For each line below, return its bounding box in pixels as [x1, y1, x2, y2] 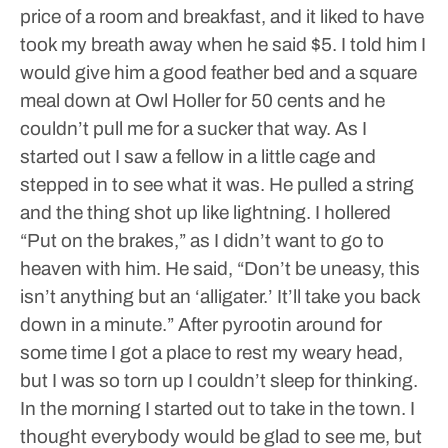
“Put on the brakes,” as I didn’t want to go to [20, 230, 384, 251]
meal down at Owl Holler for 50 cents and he [20, 90, 385, 111]
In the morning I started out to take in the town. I [20, 398, 415, 419]
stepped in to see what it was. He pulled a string [20, 174, 414, 195]
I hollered [311, 202, 391, 223]
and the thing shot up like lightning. [20, 202, 311, 223]
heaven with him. [20, 258, 161, 279]
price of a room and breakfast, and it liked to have [20, 6, 424, 27]
